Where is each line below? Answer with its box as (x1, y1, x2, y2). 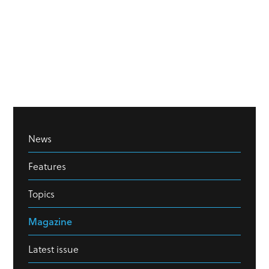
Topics (28, 186, 55, 201)
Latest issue (28, 241, 79, 256)
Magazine (28, 214, 72, 228)
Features (28, 159, 66, 173)
